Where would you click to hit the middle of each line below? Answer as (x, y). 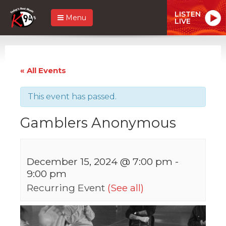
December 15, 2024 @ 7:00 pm (100, 161)
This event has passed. (72, 96)
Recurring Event (67, 187)
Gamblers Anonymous (98, 123)
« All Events (43, 70)
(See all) (126, 187)
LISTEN (188, 14)
